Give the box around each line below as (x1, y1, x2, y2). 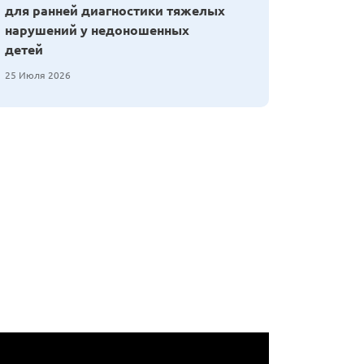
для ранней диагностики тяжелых (5, 3, 225, 18)
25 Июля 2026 (5, 70, 71, 80)
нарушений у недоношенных (5, 23, 189, 37)
